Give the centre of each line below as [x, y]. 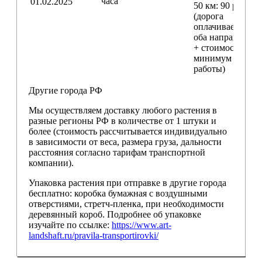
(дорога [208, 16]
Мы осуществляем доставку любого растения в [123, 111]
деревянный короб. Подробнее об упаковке [115, 215]
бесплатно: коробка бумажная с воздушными [118, 194]
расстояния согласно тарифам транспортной [117, 153]
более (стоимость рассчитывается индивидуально [128, 132]
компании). [51, 163]
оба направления [227, 37]
